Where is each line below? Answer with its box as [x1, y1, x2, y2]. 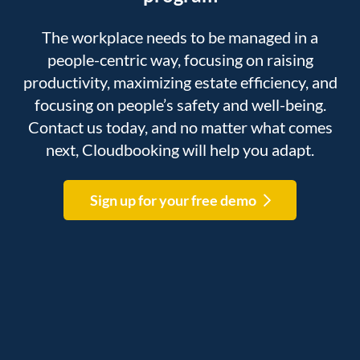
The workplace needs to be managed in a [42, 27, 318, 47]
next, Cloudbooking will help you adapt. [46, 140, 314, 160]
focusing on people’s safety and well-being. [34, 95, 326, 115]
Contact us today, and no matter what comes [27, 117, 333, 137]
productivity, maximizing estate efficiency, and [22, 72, 337, 92]
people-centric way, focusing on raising [47, 50, 313, 70]
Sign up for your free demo [89, 190, 256, 209]
